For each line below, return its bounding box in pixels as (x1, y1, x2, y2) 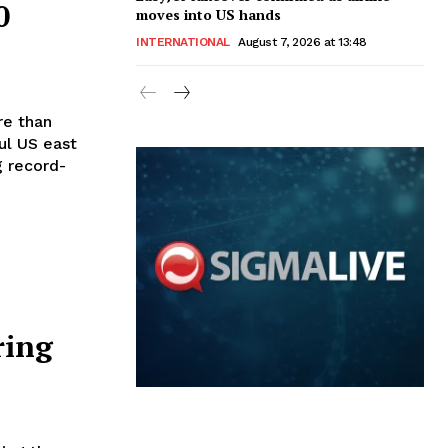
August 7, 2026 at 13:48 (238, 34, 367, 49)
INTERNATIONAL (136, 34, 230, 49)
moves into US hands (136, 4, 281, 24)
